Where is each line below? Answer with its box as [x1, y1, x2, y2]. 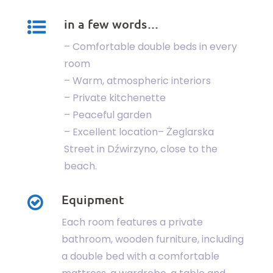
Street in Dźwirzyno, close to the [64, 141, 218, 156]
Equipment [62, 191, 124, 207]
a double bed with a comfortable [62, 249, 219, 263]
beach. [64, 158, 97, 173]
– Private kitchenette [64, 90, 166, 105]
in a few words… [64, 15, 159, 32]
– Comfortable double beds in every [64, 39, 237, 54]
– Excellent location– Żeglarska [64, 124, 214, 139]
